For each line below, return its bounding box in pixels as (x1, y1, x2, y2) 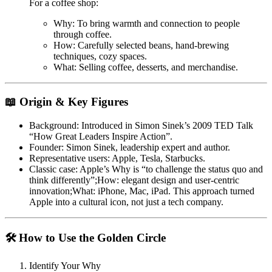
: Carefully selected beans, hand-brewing (73, 40, 229, 51)
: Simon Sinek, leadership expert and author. (61, 141, 230, 152)
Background (29, 120, 76, 131)
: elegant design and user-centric (117, 174, 239, 185)
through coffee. (53, 29, 112, 40)
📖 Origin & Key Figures (5, 95, 128, 108)
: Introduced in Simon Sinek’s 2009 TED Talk (76, 120, 253, 131)
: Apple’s (75, 163, 112, 174)
